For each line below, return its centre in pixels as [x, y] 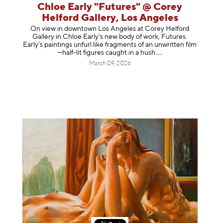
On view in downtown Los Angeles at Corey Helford [110, 29]
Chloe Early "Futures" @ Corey [110, 7]
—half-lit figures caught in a [99, 53]
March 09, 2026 [110, 64]
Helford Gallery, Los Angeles [110, 18]
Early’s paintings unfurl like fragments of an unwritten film [110, 45]
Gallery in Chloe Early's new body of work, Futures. [110, 37]
